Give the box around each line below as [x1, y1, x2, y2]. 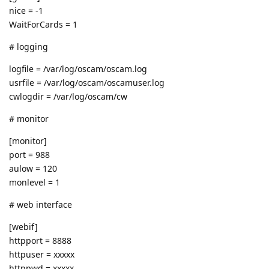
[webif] [9, 220, 38, 232]
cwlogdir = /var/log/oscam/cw [9, 90, 127, 102]
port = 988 [9, 148, 50, 160]
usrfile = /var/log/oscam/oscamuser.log [9, 76, 165, 88]
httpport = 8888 [9, 234, 71, 246]
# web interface [9, 198, 72, 210]
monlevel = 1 [9, 176, 60, 188]
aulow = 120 [9, 162, 57, 174]
